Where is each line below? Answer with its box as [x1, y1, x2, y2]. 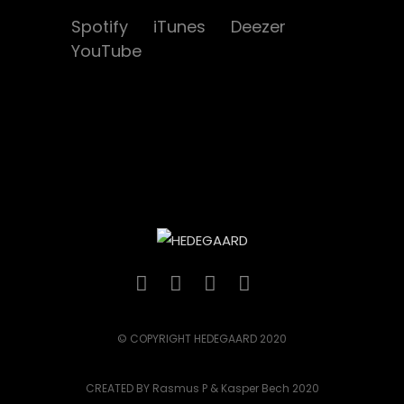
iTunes [153, 15, 210, 38]
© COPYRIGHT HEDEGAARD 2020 [117, 331, 287, 347]
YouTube [71, 40, 142, 62]
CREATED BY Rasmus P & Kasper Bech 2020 [85, 381, 319, 397]
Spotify [71, 15, 133, 38]
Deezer [231, 15, 286, 38]
